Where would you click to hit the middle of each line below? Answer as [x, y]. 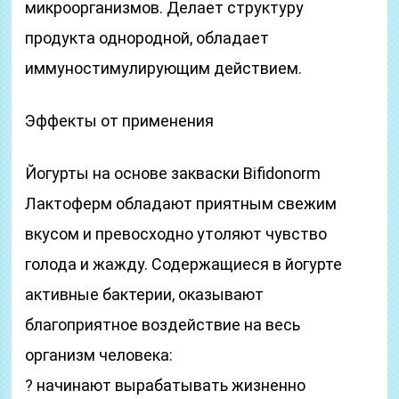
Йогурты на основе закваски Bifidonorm [173, 173]
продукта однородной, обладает [147, 38]
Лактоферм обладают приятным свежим [181, 204]
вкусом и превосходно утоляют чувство [176, 234]
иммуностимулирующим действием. [164, 68]
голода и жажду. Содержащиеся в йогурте [184, 264]
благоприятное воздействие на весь [163, 325]
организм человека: [99, 355]
